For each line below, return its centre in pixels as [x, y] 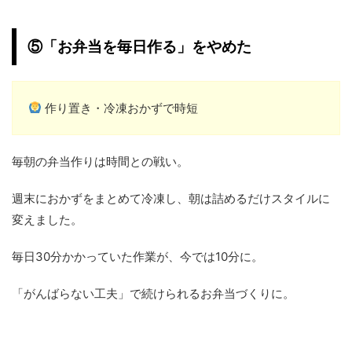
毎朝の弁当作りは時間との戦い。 [100, 161]
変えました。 [47, 219]
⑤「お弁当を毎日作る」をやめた [139, 46]
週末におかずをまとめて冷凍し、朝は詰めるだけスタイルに [171, 198]
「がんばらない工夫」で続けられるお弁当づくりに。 [153, 293]
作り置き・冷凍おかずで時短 [120, 108]
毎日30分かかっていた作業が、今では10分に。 [137, 256]
